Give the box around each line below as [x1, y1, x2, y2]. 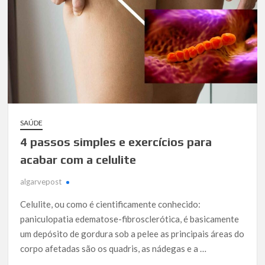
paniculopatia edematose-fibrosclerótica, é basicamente [20, 214, 240, 225]
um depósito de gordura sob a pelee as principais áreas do [20, 228, 245, 240]
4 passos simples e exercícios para [20, 135, 212, 149]
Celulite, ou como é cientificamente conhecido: [20, 199, 201, 210]
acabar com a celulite [20, 153, 137, 167]
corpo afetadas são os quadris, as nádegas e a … [20, 243, 207, 254]
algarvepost [20, 177, 62, 187]
